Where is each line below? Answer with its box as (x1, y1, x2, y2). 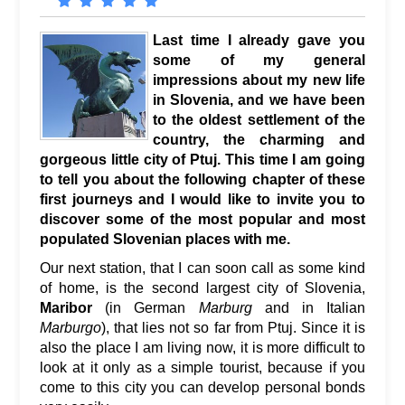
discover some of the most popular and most (40, 211, 365, 227)
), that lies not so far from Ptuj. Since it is (101, 319, 365, 335)
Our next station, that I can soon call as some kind (40, 259, 365, 276)
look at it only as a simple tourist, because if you (40, 359, 365, 375)
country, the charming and (152, 131, 365, 147)
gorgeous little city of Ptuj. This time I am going (40, 151, 365, 167)
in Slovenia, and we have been (152, 91, 365, 108)
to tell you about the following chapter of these (40, 171, 365, 187)
